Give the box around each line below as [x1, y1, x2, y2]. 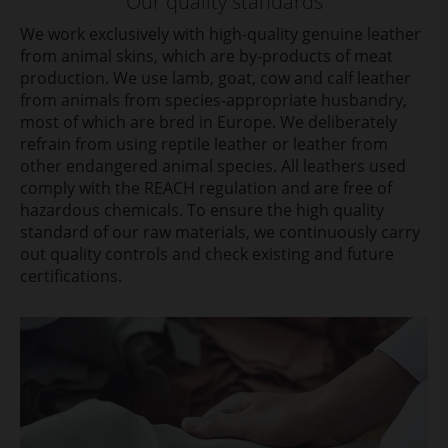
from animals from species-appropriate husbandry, [20, 89, 407, 111]
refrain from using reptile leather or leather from [20, 133, 388, 155]
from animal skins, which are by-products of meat [20, 45, 393, 67]
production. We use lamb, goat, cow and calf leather [20, 67, 411, 89]
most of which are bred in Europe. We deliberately [20, 111, 397, 133]
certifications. [20, 265, 122, 287]
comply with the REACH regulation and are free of [20, 177, 392, 199]
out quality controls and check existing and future [20, 243, 394, 265]
